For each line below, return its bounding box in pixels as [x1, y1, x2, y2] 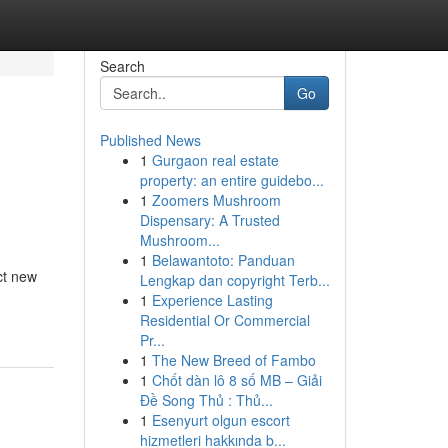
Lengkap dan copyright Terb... [139, 270, 330, 290]
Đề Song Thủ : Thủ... [139, 390, 273, 410]
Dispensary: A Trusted [139, 210, 280, 230]
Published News [99, 130, 201, 150]
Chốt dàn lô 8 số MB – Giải [151, 370, 322, 390]
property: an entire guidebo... [139, 170, 324, 190]
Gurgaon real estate [151, 150, 279, 170]
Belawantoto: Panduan [151, 250, 295, 270]
